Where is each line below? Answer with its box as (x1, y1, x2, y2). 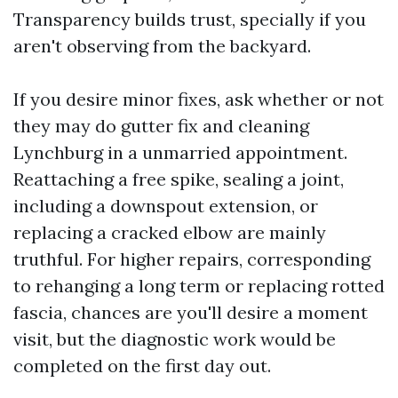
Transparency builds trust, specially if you (13, 8, 366, 30)
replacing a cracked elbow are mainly (13, 221, 326, 243)
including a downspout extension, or (13, 195, 318, 217)
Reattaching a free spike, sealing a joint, (13, 168, 344, 190)
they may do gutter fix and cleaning (13, 115, 309, 137)
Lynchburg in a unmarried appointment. (13, 141, 347, 163)
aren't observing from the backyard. (13, 35, 311, 57)
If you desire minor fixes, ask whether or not (13, 88, 384, 110)
